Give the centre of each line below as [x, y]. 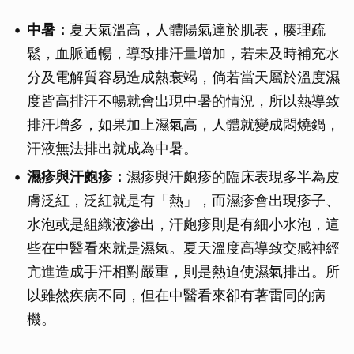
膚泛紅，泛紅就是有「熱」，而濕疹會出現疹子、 [183, 201]
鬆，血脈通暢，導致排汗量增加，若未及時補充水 [183, 54]
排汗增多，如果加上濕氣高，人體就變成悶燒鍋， [183, 125]
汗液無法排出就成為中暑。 [112, 149]
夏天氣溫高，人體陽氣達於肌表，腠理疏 [198, 30]
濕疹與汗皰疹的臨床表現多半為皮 [233, 177]
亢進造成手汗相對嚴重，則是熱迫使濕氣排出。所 [183, 272]
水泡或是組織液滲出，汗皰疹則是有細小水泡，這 [183, 224]
